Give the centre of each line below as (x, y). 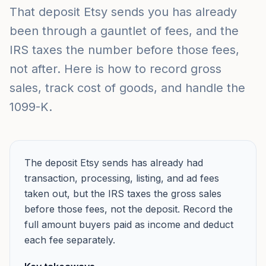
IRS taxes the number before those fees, (124, 50)
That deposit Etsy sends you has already (123, 12)
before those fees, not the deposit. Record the (129, 209)
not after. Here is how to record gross (115, 69)
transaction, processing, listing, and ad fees (122, 178)
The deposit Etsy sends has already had (114, 163)
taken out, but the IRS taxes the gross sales (123, 194)
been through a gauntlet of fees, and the (124, 31)
